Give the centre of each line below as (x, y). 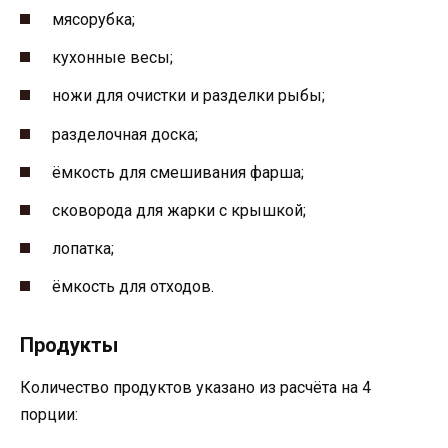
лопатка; (83, 249)
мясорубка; (93, 20)
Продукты (69, 345)
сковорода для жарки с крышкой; (179, 211)
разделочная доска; (125, 134)
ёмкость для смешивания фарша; (178, 172)
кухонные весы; (112, 58)
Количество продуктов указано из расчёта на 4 (195, 388)
